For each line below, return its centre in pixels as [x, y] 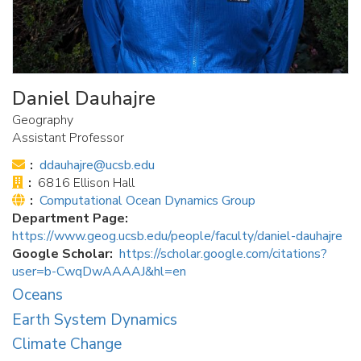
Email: [44, 164]
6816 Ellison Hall [86, 183]
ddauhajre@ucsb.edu [97, 165]
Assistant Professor [68, 138]
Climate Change [67, 344]
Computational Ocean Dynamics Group [147, 201]
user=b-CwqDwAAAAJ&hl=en [99, 272]
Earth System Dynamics [95, 320]
